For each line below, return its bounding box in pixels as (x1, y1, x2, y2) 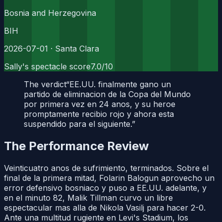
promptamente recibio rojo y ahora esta (24, 109, 174, 119)
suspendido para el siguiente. (24, 118, 132, 129)
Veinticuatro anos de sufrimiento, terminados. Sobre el (4, 163, 209, 173)
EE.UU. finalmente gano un (69, 79, 171, 89)
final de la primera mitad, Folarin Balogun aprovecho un (4, 172, 215, 183)
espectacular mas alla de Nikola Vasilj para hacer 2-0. (4, 202, 206, 213)
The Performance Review (4, 138, 149, 153)
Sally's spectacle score (4, 61, 91, 71)
